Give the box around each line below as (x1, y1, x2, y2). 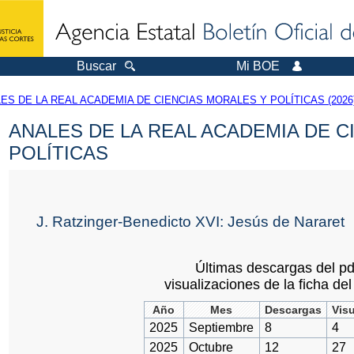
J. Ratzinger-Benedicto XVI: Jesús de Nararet (36, 213, 345, 230)
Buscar (77, 59, 116, 73)
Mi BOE (236, 59, 280, 73)
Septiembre (188, 321, 254, 335)
